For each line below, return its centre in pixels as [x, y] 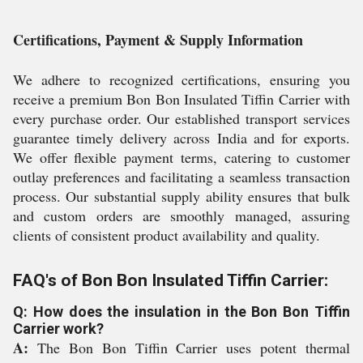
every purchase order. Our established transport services [181, 118]
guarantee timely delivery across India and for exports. [181, 138]
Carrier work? [58, 329]
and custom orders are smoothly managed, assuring [181, 216]
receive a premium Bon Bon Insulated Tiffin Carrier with [181, 99]
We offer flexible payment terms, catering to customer [181, 157]
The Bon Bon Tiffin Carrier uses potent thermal [189, 348]
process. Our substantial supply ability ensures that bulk [181, 196]
